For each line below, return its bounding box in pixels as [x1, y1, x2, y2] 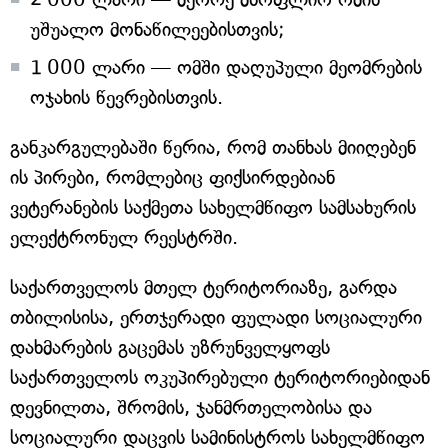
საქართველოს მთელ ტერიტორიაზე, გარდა [10, 276, 397, 299]
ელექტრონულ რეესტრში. [10, 226, 238, 249]
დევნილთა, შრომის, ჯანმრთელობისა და [10, 396, 372, 419]
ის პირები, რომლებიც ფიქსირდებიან [10, 166, 335, 189]
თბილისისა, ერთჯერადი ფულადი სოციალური [10, 306, 422, 329]
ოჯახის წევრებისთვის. [30, 86, 223, 109]
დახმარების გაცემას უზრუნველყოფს [10, 336, 330, 359]
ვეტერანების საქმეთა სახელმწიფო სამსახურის [10, 196, 416, 219]
